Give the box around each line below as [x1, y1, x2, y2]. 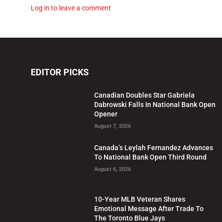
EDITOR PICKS [31, 66, 89, 77]
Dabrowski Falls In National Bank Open [94, 100, 216, 109]
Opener [94, 110, 118, 118]
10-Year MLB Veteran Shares [94, 195, 186, 204]
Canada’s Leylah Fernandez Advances [94, 143, 214, 152]
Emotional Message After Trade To [94, 205, 204, 213]
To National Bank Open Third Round [94, 153, 207, 161]
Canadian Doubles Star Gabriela [94, 91, 195, 99]
